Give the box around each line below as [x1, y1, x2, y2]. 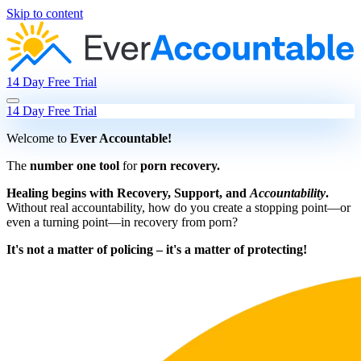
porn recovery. [140, 158, 220, 172]
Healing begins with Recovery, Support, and [6, 185, 250, 200]
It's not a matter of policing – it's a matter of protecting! [6, 242, 307, 256]
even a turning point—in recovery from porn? [6, 214, 238, 229]
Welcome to [6, 131, 70, 145]
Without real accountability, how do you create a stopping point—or [6, 200, 351, 214]
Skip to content [6, 6, 83, 20]
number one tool [30, 158, 119, 172]
